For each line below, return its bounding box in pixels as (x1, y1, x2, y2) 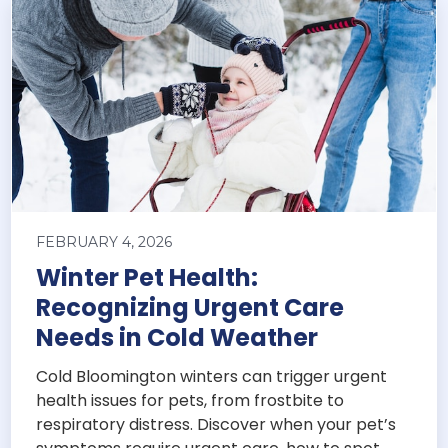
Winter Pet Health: (36, 261, 259, 295)
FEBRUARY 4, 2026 (36, 233, 173, 252)
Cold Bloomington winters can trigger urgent (36, 365, 388, 389)
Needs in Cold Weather (36, 321, 319, 355)
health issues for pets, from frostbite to (36, 389, 345, 413)
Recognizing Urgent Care (36, 291, 345, 325)
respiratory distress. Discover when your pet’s (36, 413, 397, 437)
